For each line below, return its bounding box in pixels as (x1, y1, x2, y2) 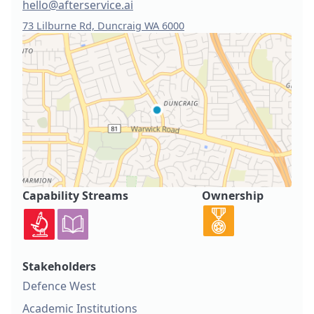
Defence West (22, 278, 96, 294)
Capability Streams (22, 187, 128, 203)
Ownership (202, 187, 264, 203)
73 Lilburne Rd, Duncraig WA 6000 (22, 19, 184, 33)
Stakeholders (22, 259, 96, 275)
